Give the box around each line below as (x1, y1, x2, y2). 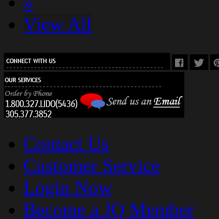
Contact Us (23, 133, 109, 154)
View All (23, 14, 92, 35)
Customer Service (23, 155, 160, 176)
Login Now (23, 177, 112, 198)
